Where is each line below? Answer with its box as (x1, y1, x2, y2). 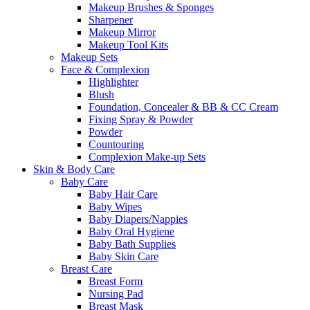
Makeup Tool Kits (89, 39, 168, 51)
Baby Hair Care (89, 188, 158, 200)
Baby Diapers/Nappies (89, 213, 188, 225)
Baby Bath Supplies (89, 238, 176, 250)
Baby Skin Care (89, 250, 158, 262)
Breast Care (61, 263, 112, 275)
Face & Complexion (61, 64, 149, 75)
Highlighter (89, 76, 138, 88)
